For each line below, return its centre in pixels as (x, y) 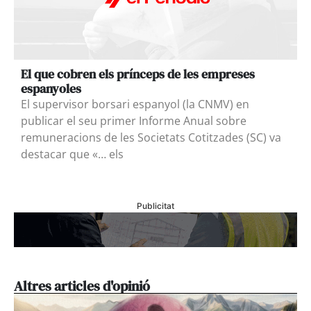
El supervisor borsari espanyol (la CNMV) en (135, 104)
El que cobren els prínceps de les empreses (138, 74)
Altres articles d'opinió (82, 286)
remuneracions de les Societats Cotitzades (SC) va (151, 137)
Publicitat (155, 206)
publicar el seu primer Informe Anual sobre (134, 120)
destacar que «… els (72, 154)
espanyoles (51, 88)
